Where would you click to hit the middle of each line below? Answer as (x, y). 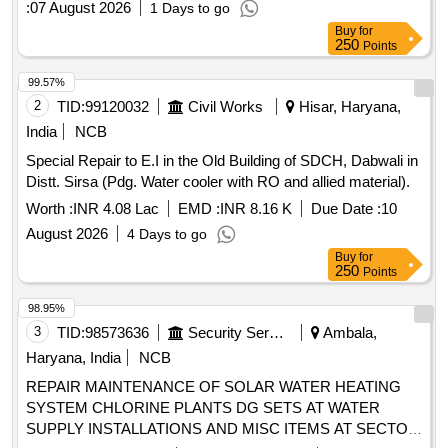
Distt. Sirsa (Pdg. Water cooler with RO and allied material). (218, 182)
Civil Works (225, 107)
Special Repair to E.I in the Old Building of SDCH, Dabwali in (222, 161)
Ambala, (348, 333)
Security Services (276, 333)
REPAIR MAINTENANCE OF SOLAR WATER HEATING (213, 387)
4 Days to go (167, 234)
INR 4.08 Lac (116, 209)
